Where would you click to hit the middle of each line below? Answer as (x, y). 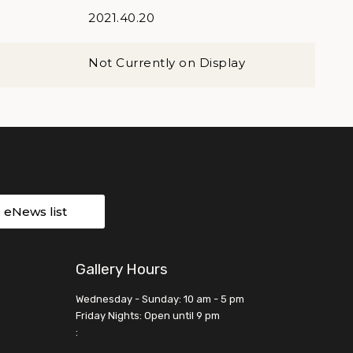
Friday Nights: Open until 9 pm (148, 316)
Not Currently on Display (167, 63)
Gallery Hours (122, 269)
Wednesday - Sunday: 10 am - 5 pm (160, 299)
